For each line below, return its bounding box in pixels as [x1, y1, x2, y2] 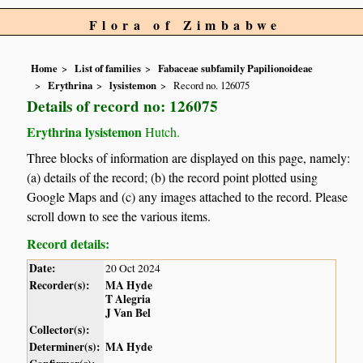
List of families [75, 61, 142, 76]
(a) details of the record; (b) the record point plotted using [27, 169, 318, 186]
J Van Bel [105, 305, 152, 322]
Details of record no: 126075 [27, 94, 219, 117]
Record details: [27, 234, 110, 254]
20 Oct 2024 [105, 261, 161, 276]
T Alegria [105, 291, 152, 308]
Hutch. [142, 122, 181, 140]
